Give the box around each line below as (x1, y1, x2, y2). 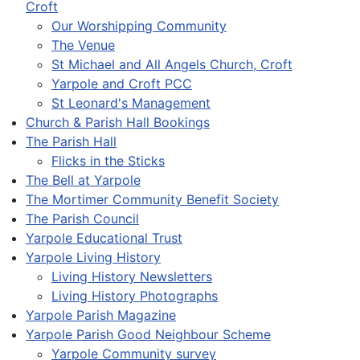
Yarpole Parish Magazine (26, 306, 176, 323)
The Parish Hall (26, 133, 117, 149)
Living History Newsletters (51, 268, 212, 284)
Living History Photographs (51, 287, 218, 304)
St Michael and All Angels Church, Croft (51, 55, 292, 72)
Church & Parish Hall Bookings (26, 113, 210, 130)
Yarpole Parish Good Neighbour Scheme (26, 325, 271, 342)
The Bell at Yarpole (26, 171, 141, 188)
